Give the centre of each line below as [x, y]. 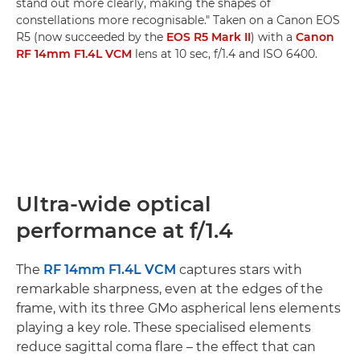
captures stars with [239, 269]
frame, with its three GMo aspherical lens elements [178, 308]
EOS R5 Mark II [209, 37]
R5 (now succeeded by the [91, 37]
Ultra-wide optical [114, 204]
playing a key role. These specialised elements [164, 327]
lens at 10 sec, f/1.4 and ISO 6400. [225, 53]
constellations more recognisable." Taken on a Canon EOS [178, 20]
